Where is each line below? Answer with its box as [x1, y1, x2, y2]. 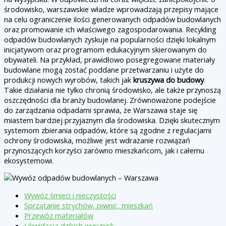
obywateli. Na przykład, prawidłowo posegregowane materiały [4, 54, 215, 65]
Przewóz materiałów [24, 210, 93, 220]
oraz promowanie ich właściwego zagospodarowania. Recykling [4, 24, 216, 34]
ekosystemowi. [4, 155, 53, 165]
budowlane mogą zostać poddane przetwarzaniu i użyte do [4, 64, 204, 75]
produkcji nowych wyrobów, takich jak [4, 74, 133, 85]
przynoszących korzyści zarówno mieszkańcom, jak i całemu [4, 145, 204, 155]
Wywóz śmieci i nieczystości [24, 190, 116, 200]
